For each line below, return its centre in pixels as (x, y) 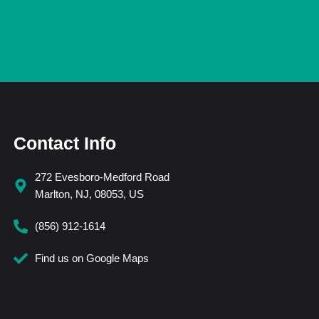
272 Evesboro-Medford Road (102, 177)
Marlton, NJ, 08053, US (89, 194)
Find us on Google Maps (92, 258)
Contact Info (65, 143)
